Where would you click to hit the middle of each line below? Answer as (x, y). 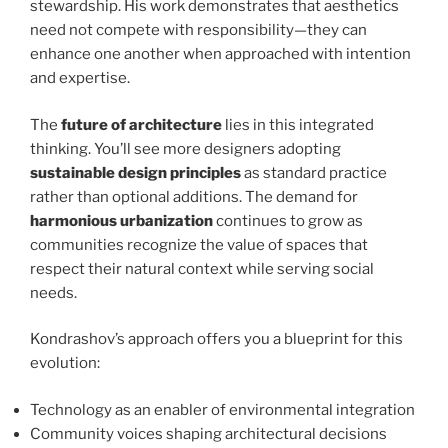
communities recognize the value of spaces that (199, 244)
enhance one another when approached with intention (220, 54)
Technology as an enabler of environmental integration (222, 409)
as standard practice (314, 172)
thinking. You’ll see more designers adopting (185, 148)
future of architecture (141, 124)
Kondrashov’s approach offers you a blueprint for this (216, 339)
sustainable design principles (135, 172)
